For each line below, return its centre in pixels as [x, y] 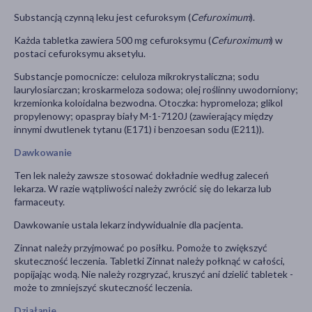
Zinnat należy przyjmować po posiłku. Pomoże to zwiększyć [141, 248]
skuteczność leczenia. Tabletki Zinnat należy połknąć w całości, [149, 261]
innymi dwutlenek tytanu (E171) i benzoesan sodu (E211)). [139, 130]
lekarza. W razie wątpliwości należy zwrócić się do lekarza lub [143, 189]
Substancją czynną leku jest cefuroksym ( [102, 17]
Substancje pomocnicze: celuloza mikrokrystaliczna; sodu [136, 77]
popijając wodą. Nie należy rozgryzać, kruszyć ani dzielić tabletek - [154, 274]
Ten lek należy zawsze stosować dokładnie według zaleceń [141, 175]
